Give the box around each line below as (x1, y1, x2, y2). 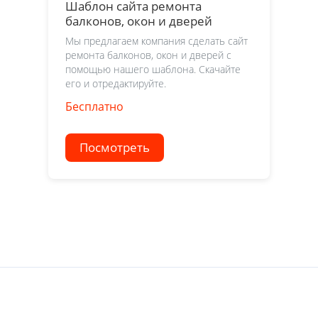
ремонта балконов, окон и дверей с (65, 48, 231, 62)
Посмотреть (79, 139, 150, 155)
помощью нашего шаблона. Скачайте (65, 62, 241, 76)
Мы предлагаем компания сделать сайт (65, 34, 248, 48)
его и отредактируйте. (65, 77, 166, 90)
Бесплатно (65, 99, 124, 114)
